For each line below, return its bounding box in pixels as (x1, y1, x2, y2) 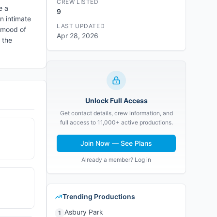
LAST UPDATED (57, 22, 105, 30)
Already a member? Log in (81, 156, 151, 163)
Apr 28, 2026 (57, 31, 98, 40)
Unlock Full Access (85, 96, 148, 105)
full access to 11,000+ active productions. (60, 119, 173, 126)
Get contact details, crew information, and (60, 109, 173, 117)
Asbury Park (64, 208, 103, 216)
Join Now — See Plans (80, 139, 152, 147)
